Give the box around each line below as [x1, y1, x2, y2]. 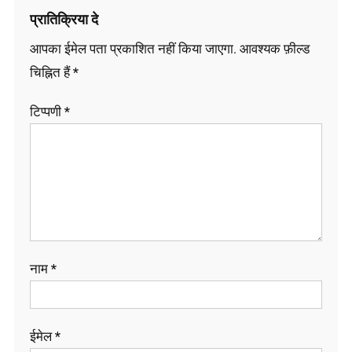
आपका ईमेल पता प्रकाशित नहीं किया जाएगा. [29, 40, 236, 57]
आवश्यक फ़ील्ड [239, 40, 310, 57]
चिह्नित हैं [29, 64, 73, 80]
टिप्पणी [29, 103, 64, 119]
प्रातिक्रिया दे [29, 10, 98, 27]
